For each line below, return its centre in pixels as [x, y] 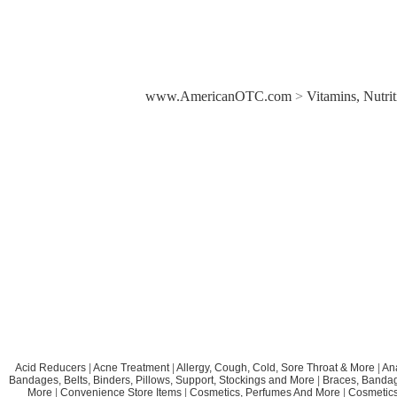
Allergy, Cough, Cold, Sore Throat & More [275, 368]
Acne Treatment [131, 368]
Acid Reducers [50, 368]
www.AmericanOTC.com [218, 96]
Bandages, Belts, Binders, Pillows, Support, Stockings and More [161, 381]
